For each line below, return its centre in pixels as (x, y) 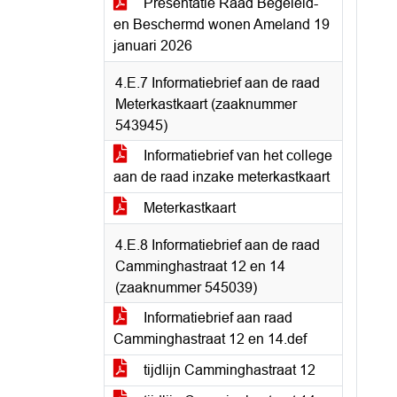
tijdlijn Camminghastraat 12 (228, 370)
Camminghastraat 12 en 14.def (210, 339)
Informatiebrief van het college (236, 156)
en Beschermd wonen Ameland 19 (222, 24)
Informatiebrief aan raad (216, 318)
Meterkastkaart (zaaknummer (206, 104)
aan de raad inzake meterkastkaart (222, 177)
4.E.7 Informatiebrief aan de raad (218, 83)
